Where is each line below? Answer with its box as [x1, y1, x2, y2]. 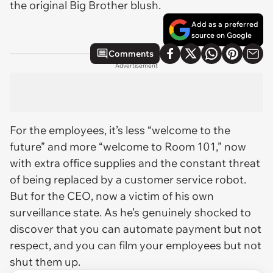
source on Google [191, 30, 252, 40]
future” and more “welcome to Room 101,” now [10, 140, 246, 154]
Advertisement [115, 62, 158, 69]
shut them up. [10, 255, 80, 269]
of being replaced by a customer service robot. [10, 172, 246, 186]
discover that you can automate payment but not [10, 222, 261, 236]
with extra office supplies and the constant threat [10, 156, 260, 170]
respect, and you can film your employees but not [10, 238, 261, 252]
